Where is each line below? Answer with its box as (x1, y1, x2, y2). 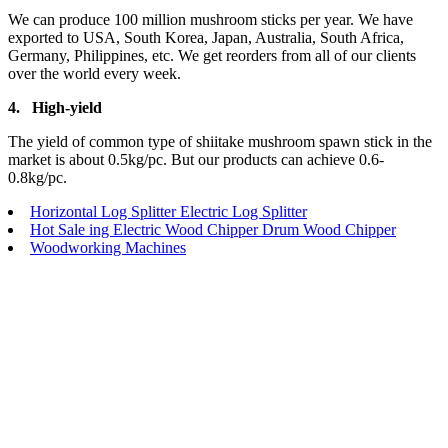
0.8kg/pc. (8, 169, 67, 187)
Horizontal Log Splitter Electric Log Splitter (30, 203, 307, 221)
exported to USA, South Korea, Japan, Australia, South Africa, (8, 29, 404, 47)
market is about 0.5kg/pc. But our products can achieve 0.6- (8, 151, 384, 169)
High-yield (32, 99, 102, 117)
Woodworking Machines (30, 239, 186, 257)
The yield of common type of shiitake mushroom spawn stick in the (8, 133, 432, 151)
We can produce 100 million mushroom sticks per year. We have (8, 11, 413, 29)
